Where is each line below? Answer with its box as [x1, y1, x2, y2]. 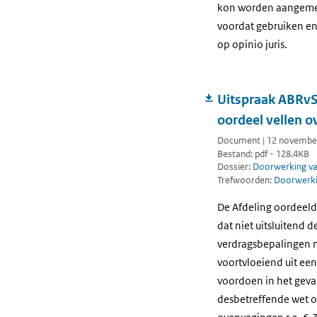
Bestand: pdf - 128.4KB [217, 147, 309, 160]
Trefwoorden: [217, 174, 274, 187]
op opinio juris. [217, 38, 292, 52]
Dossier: [217, 161, 253, 173]
